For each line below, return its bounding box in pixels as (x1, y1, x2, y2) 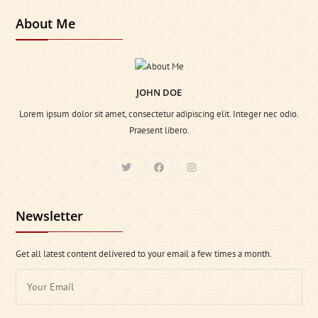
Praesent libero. (128, 124, 190, 136)
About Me (16, 15, 76, 33)
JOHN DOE (136, 85, 182, 99)
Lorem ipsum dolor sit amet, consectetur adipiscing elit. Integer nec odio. (19, 107, 299, 120)
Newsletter (16, 207, 84, 224)
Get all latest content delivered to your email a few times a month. (16, 247, 273, 260)
